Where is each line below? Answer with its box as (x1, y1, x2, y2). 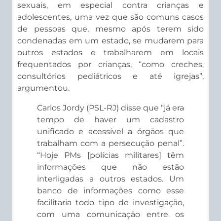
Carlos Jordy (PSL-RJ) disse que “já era (37, 103, 184, 113)
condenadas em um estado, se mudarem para (17, 36, 204, 46)
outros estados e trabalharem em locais (17, 48, 204, 58)
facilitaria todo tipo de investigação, (37, 198, 184, 208)
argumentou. (17, 83, 70, 93)
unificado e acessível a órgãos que (37, 127, 184, 137)
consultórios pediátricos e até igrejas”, (17, 72, 204, 81)
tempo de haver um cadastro (37, 115, 184, 125)
